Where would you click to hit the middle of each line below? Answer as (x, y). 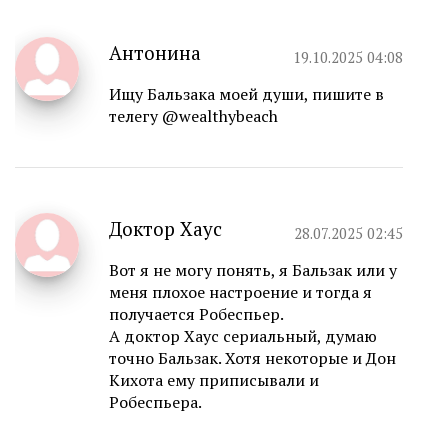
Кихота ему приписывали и (214, 380)
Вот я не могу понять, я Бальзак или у (253, 270)
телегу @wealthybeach (193, 116)
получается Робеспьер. (196, 314)
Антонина (155, 53)
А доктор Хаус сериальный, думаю (243, 336)
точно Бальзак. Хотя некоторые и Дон (252, 358)
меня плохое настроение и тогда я (240, 292)
